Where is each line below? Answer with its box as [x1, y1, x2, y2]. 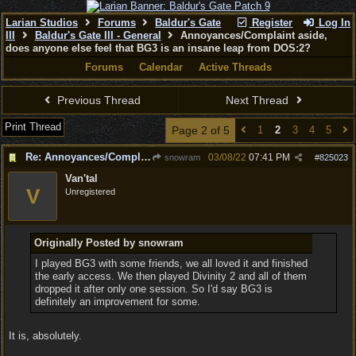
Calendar [138, 61, 183, 73]
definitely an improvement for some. [34, 296, 200, 308]
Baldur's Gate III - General [34, 29, 161, 41]
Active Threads [198, 61, 272, 73]
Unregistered [65, 187, 115, 196]
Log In [315, 17, 350, 29]
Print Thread [5, 121, 61, 133]
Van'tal [65, 172, 98, 184]
